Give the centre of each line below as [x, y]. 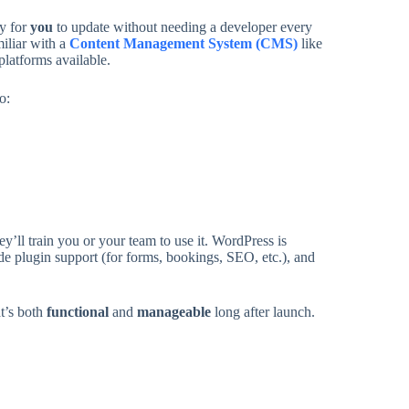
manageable [173, 312]
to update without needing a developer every [182, 27]
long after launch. [262, 312]
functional [77, 312]
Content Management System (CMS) [183, 43]
